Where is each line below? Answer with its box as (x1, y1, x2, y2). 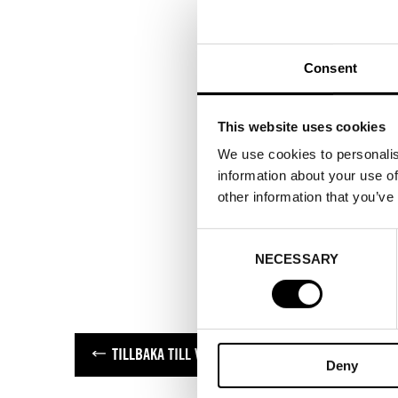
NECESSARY (255, 251, 338, 267)
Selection (196, 251, 251, 267)
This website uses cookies (217, 118, 386, 134)
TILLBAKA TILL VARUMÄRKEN (112, 345, 272, 363)
